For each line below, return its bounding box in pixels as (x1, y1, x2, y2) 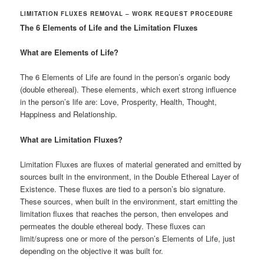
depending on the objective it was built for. (20, 245, 164, 256)
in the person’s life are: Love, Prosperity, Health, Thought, (20, 96, 217, 108)
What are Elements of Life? (20, 47, 119, 58)
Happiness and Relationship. (20, 108, 118, 120)
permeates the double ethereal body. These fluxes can (20, 220, 206, 232)
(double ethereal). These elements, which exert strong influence (20, 84, 237, 95)
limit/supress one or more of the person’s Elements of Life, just (20, 232, 236, 244)
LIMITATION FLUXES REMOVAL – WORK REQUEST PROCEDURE (20, 9, 234, 18)
